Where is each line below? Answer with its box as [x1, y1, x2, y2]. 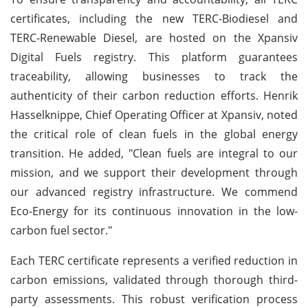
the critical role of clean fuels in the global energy [10, 126, 298, 142]
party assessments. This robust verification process [10, 291, 298, 307]
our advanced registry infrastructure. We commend [10, 184, 298, 199]
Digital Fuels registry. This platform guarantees [10, 49, 298, 65]
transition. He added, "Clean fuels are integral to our [10, 145, 298, 161]
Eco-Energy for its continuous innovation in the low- [10, 203, 298, 219]
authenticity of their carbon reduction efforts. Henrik [10, 87, 298, 103]
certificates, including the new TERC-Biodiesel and [10, 10, 298, 26]
